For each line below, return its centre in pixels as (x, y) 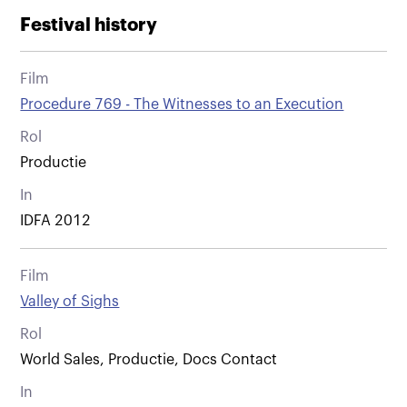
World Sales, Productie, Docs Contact (149, 359)
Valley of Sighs (70, 301)
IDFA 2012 (56, 220)
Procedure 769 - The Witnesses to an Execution (182, 104)
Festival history (89, 25)
